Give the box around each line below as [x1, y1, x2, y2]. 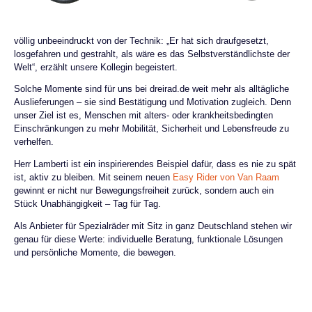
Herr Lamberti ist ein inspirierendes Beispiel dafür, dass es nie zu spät [14, 159, 296, 170]
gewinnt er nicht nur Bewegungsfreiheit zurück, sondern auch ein [14, 185, 274, 196]
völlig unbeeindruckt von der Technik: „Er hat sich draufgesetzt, [14, 35, 269, 46]
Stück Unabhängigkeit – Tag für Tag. [14, 198, 161, 210]
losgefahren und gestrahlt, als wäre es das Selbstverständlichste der [14, 48, 290, 59]
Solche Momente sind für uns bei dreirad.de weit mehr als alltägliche [14, 84, 289, 95]
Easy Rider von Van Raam [173, 172, 279, 183]
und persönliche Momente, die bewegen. [14, 247, 176, 258]
